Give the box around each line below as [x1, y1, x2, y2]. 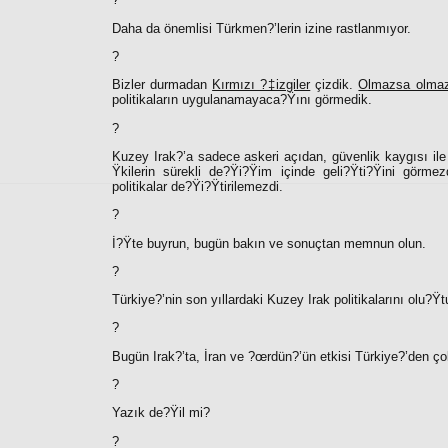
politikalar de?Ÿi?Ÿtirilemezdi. [112, 178, 283, 194]
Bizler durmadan [112, 77, 213, 93]
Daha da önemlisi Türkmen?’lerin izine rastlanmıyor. [112, 20, 411, 36]
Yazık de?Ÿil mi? [112, 405, 210, 421]
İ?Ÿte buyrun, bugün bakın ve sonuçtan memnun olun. [112, 235, 426, 251]
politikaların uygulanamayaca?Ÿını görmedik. [112, 92, 372, 108]
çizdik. [310, 77, 359, 93]
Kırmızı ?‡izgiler [212, 77, 311, 93]
